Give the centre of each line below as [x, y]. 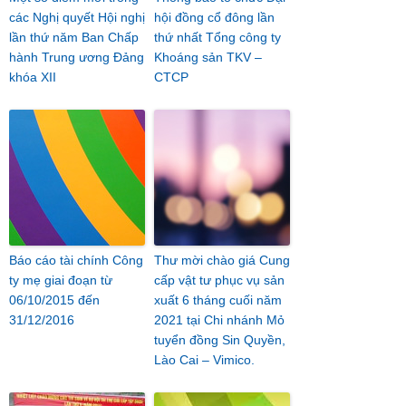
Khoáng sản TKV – [208, 57]
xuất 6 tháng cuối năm [218, 300]
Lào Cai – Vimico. [204, 360]
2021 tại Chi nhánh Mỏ [219, 320]
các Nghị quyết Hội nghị [77, 17]
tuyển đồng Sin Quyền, [220, 340]
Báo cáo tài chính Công [76, 260]
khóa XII [33, 77]
